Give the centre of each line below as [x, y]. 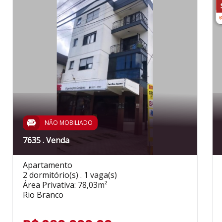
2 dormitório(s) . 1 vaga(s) [70, 175]
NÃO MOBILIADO [68, 122]
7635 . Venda [46, 140]
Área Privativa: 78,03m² [65, 185]
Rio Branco [43, 194]
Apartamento [47, 165]
